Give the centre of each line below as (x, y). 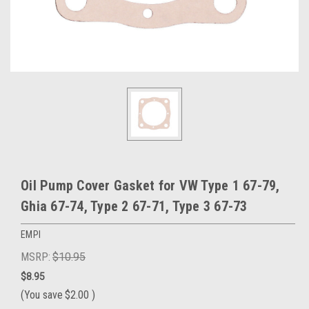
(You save (42, 295)
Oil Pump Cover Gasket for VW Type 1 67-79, (150, 186)
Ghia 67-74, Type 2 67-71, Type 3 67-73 (134, 207)
